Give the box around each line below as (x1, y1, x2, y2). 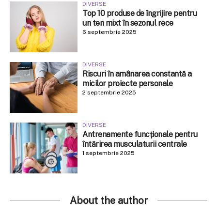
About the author (69, 194, 148, 206)
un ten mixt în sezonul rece (82, 18, 173, 28)
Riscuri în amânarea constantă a (82, 69, 192, 78)
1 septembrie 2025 (82, 149, 135, 156)
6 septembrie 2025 (82, 28, 137, 35)
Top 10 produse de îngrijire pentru (82, 8, 197, 18)
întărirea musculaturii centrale (82, 139, 187, 149)
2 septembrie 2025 (82, 89, 136, 96)
